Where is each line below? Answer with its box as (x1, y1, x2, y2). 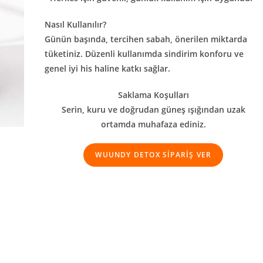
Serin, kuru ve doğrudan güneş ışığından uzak (61, 104, 245, 115)
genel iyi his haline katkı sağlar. (44, 63, 170, 74)
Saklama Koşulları (117, 89, 189, 100)
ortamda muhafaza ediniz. (100, 119, 206, 130)
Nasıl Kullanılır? (44, 19, 106, 30)
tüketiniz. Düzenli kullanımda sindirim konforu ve (44, 48, 244, 59)
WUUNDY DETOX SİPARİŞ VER (95, 150, 212, 160)
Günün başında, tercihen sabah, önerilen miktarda (44, 33, 247, 45)
